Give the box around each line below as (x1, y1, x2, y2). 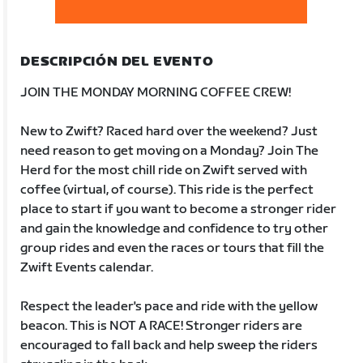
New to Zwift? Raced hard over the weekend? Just (20, 123, 318, 139)
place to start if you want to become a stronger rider (20, 201, 337, 217)
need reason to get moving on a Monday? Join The (20, 143, 319, 159)
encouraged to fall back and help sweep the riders (20, 337, 318, 353)
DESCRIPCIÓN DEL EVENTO (20, 53, 214, 70)
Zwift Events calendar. (20, 259, 154, 275)
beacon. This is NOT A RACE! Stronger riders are (20, 318, 303, 334)
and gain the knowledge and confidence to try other (20, 220, 329, 237)
